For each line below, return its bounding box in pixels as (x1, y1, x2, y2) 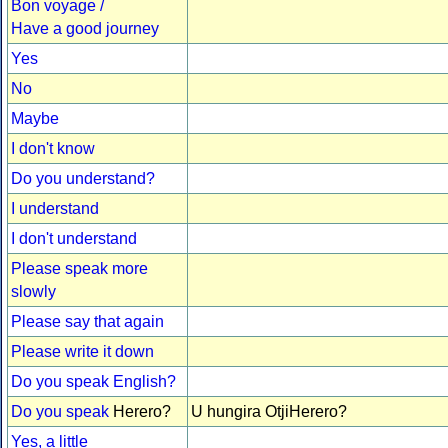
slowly (11, 283, 56, 301)
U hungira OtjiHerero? (191, 403, 347, 421)
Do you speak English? (11, 373, 176, 391)
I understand (11, 200, 99, 218)
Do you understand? (11, 170, 155, 188)
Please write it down (11, 343, 154, 361)
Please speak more (11, 260, 148, 278)
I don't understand (11, 230, 137, 248)
